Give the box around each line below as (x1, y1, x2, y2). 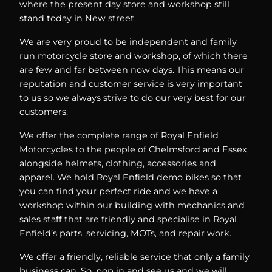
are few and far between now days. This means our (19, 64, 244, 76)
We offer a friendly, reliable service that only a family (19, 251, 250, 263)
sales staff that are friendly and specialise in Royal (19, 214, 237, 225)
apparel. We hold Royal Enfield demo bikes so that (19, 172, 242, 183)
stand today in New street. (19, 13, 136, 24)
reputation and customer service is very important (19, 78, 242, 90)
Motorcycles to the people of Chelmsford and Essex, (19, 144, 249, 155)
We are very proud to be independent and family (19, 36, 237, 48)
